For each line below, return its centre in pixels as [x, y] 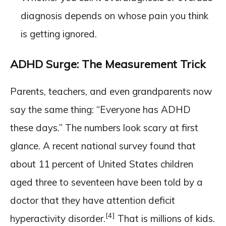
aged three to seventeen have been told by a [106, 182]
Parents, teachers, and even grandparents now [111, 91]
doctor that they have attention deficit [93, 200]
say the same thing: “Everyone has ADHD [100, 109]
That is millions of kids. [165, 218]
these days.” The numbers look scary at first [104, 127]
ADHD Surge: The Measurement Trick [108, 64]
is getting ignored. [59, 34]
